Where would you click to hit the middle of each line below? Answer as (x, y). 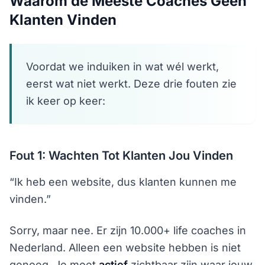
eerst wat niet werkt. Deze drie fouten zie (131, 84)
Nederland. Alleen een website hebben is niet (125, 248)
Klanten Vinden (63, 20)
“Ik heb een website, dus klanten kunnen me (123, 182)
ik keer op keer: (66, 101)
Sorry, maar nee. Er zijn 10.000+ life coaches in (128, 230)
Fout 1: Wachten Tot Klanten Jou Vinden (121, 156)
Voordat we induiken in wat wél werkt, (122, 67)
